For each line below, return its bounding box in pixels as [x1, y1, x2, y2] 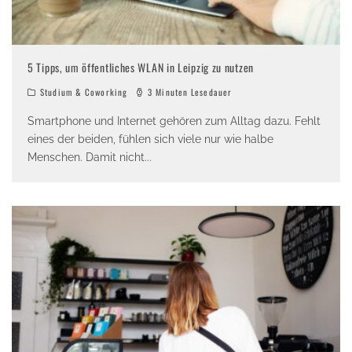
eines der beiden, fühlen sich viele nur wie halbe [27, 132, 273, 145]
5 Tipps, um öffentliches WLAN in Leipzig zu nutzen [27, 58, 254, 75]
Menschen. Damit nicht [27, 150, 145, 163]
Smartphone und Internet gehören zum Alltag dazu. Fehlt [27, 114, 321, 127]
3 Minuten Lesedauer [145, 85, 233, 98]
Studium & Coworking [40, 85, 128, 98]
